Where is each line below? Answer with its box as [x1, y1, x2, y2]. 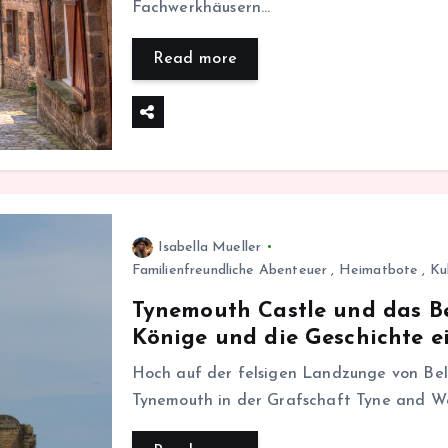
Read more [152, 50, 238, 67]
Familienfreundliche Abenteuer [131, 262, 328, 278]
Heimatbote [338, 262, 419, 278]
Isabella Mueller [157, 239, 262, 255]
